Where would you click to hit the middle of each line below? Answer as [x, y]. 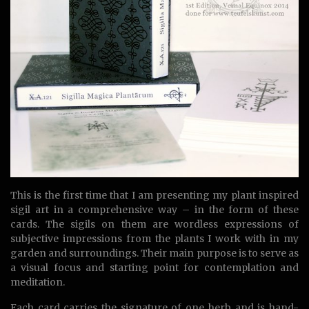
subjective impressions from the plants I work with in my [154, 238]
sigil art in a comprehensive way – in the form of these [154, 209]
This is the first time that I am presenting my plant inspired [154, 195]
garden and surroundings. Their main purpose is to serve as [154, 253]
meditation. [38, 282]
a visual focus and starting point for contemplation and [154, 267]
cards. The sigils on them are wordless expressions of [154, 224]
